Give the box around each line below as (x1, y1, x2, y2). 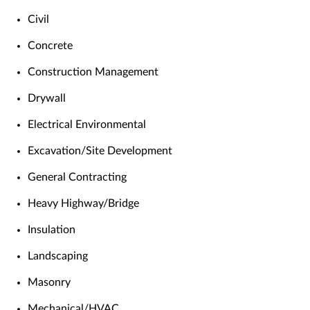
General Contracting (28, 172, 127, 183)
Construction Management (28, 66, 158, 78)
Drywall (28, 93, 66, 104)
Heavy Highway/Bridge (28, 198, 139, 210)
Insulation (28, 224, 75, 236)
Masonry (28, 277, 71, 289)
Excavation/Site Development (28, 145, 172, 157)
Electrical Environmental (28, 119, 146, 131)
